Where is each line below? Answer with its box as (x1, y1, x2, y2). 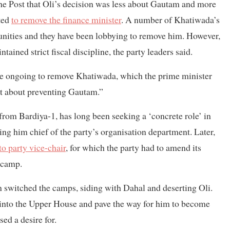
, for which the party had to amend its (66, 141, 201, 154)
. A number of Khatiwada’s (121, 13, 220, 26)
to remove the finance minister (11, 13, 121, 26)
